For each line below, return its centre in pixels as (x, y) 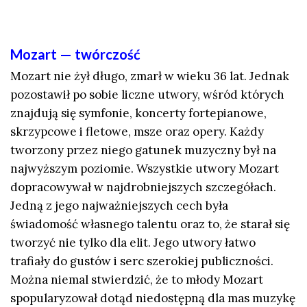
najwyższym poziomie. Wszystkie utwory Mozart (145, 168)
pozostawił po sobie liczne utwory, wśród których (147, 94)
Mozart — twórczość (75, 54)
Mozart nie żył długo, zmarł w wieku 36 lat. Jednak (150, 76)
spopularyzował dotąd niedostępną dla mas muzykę (153, 298)
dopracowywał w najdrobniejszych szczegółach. (143, 187)
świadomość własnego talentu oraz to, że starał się (150, 224)
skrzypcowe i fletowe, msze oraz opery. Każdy (137, 131)
